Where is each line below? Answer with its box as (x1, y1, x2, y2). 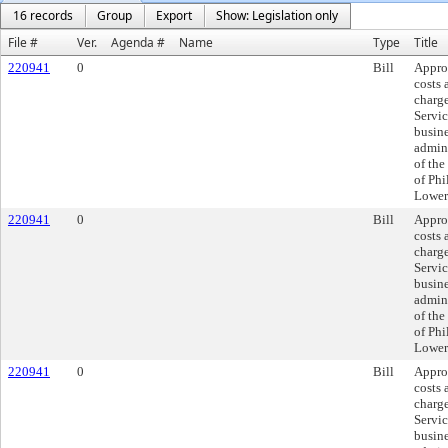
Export (156, 7, 192, 24)
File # (8, 34, 38, 51)
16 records (13, 7, 73, 24)
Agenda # (111, 34, 165, 51)
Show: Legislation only (216, 7, 338, 24)
